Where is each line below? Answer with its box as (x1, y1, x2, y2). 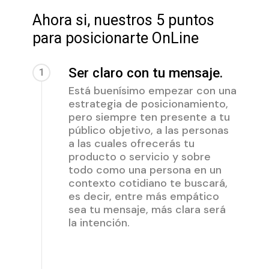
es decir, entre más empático (68, 189, 219, 204)
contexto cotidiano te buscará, (68, 175, 228, 190)
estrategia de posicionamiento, (68, 96, 228, 111)
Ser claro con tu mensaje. (68, 64, 223, 80)
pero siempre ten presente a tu (68, 109, 230, 124)
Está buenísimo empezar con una (68, 83, 237, 98)
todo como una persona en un (68, 162, 222, 177)
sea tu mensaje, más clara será (68, 202, 226, 217)
